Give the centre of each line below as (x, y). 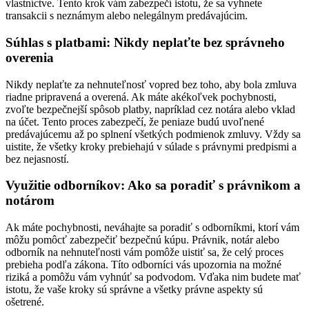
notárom (30, 201)
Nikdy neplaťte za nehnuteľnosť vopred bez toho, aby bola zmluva (151, 84)
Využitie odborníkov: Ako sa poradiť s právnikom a (153, 186)
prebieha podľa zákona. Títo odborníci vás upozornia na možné (143, 265)
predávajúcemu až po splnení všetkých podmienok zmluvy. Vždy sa (153, 134)
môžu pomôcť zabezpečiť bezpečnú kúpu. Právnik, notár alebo (142, 240)
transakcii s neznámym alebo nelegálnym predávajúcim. (127, 16)
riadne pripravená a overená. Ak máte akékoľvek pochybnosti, (141, 97)
